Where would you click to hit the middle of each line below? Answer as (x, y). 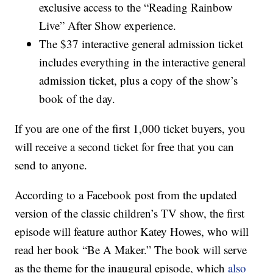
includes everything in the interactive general (143, 62)
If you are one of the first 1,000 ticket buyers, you (130, 129)
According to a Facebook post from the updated (126, 195)
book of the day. (77, 99)
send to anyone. (51, 165)
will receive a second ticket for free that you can (125, 147)
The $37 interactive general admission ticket (141, 44)
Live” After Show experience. (108, 26)
